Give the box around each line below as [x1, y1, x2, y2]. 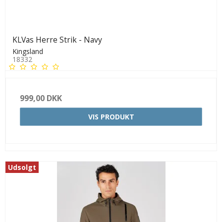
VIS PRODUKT [88, 111, 134, 121]
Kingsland [12, 46, 43, 56]
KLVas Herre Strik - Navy [12, 34, 102, 46]
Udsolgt [8, 162, 36, 172]
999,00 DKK [20, 92, 62, 104]
